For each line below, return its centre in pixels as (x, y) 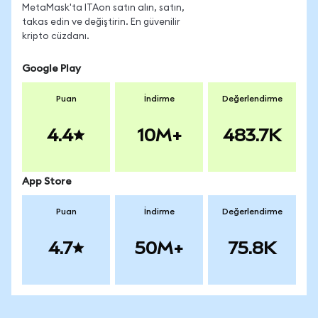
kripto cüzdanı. (56, 37)
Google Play (51, 69)
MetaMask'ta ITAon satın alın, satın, (103, 8)
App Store (47, 182)
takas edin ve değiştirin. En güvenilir (101, 22)
